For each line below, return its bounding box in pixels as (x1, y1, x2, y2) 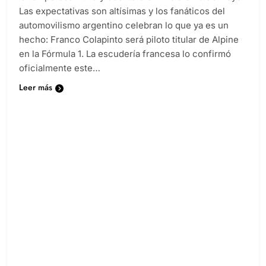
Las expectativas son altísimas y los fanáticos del (19, 15, 225, 27)
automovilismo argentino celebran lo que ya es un (19, 30, 229, 42)
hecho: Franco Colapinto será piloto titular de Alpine (19, 44, 239, 56)
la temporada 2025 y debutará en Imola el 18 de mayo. (19, 1, 244, 13)
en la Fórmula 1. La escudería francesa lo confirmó (19, 58, 231, 70)
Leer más (19, 91, 52, 104)
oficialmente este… (19, 72, 100, 84)
